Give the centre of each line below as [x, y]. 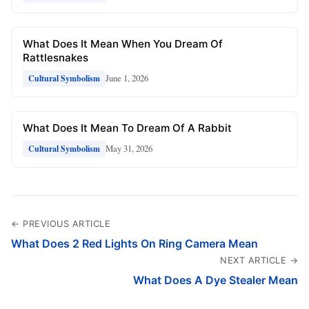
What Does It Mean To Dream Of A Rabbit [127, 128]
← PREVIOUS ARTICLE [61, 223]
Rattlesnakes [56, 57]
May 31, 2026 [129, 149]
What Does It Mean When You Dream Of [123, 43]
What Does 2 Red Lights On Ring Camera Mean [134, 243]
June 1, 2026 [127, 78]
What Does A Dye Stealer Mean [216, 280]
